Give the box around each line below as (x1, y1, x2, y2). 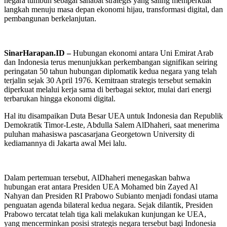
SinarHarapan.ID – (4, 49, 73, 58)
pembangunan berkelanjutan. (4, 14, 96, 23)
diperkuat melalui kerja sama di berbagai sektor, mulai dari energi (4, 85, 211, 94)
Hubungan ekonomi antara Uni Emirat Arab (73, 49, 213, 58)
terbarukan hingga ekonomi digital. (4, 94, 116, 103)
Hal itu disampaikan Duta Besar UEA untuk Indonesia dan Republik (4, 111, 223, 121)
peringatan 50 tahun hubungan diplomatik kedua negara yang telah (4, 67, 217, 76)
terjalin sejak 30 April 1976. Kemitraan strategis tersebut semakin (4, 76, 211, 85)
